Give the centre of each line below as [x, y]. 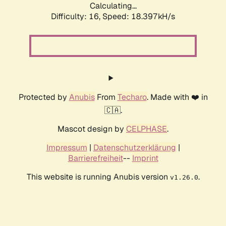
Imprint [145, 158]
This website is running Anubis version [98, 177]
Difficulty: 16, [77, 17]
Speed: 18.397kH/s [139, 17]
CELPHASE [147, 129]
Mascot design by [92, 129]
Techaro [132, 97]
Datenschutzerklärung [134, 148]
